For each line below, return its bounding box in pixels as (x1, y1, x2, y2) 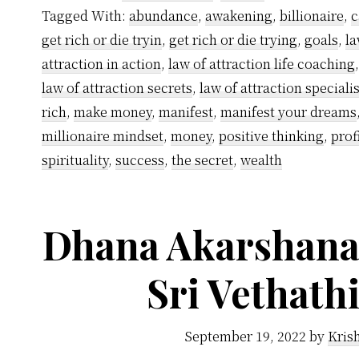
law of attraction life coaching (168, 54, 355, 73)
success (115, 151, 164, 169)
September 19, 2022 (184, 327, 306, 345)
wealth (240, 151, 282, 169)
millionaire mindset (42, 127, 163, 145)
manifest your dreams (220, 103, 357, 121)
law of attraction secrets (42, 79, 192, 97)
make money (74, 103, 151, 121)
